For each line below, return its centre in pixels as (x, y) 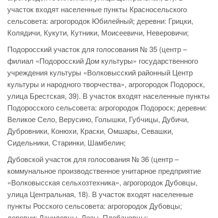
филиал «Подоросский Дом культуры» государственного (103, 61)
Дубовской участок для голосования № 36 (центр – (93, 159)
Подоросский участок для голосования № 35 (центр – (97, 49)
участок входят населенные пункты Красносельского (97, 9)
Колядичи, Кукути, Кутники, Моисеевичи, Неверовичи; (98, 33)
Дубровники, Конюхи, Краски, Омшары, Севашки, (90, 131)
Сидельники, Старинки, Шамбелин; (66, 143)
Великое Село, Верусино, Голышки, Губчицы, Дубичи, (98, 119)
